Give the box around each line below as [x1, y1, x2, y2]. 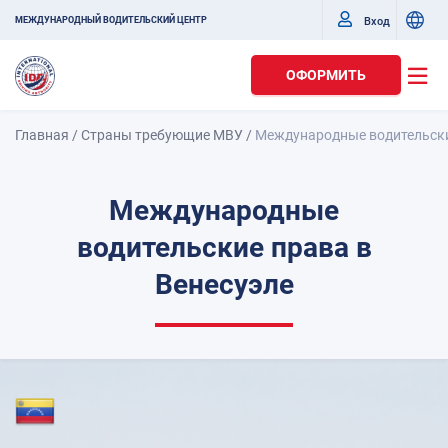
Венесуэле [154, 268, 294, 301]
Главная [15, 127, 69, 143]
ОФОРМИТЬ [286, 67, 366, 83]
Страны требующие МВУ [81, 127, 243, 143]
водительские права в [76, 231, 372, 264]
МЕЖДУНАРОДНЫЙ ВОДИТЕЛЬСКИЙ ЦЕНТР [15, 15, 207, 25]
